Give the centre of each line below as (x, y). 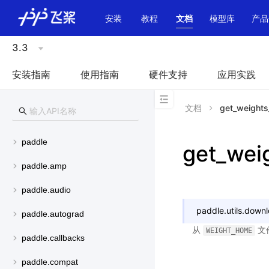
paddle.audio (46, 190)
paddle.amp (44, 166)
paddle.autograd (53, 214)
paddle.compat (50, 262)
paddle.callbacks (53, 238)
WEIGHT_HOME (229, 231)
